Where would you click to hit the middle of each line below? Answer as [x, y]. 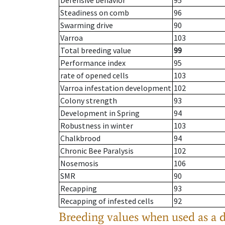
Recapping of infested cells [107, 201]
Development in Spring [100, 113]
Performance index [93, 63]
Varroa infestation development [116, 88]
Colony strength [89, 101]
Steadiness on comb [95, 13]
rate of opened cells [94, 76]
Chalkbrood [80, 138]
